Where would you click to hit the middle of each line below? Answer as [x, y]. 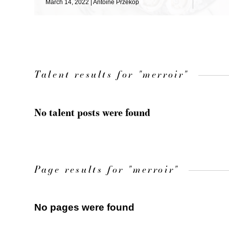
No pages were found [85, 208]
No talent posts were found [93, 113]
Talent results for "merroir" [112, 74]
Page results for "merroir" [107, 169]
